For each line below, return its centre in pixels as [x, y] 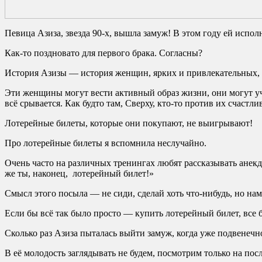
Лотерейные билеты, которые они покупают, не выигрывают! [129, 123]
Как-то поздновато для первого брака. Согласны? [104, 53]
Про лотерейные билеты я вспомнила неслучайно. [106, 143]
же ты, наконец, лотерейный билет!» [79, 173]
